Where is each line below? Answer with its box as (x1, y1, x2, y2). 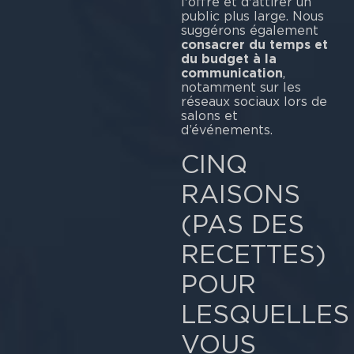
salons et (180, 108, 238, 124)
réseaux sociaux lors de (180, 94, 327, 110)
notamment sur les (180, 80, 301, 96)
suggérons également (180, 23, 318, 39)
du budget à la (180, 51, 277, 67)
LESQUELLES (180, 298, 349, 330)
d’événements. (180, 122, 273, 138)
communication (180, 66, 283, 81)
